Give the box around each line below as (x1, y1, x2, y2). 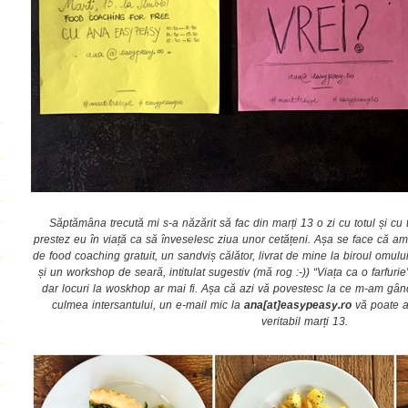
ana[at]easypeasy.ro (243, 299, 352, 311)
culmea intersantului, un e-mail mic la (51, 299, 244, 311)
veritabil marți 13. (260, 315, 348, 327)
